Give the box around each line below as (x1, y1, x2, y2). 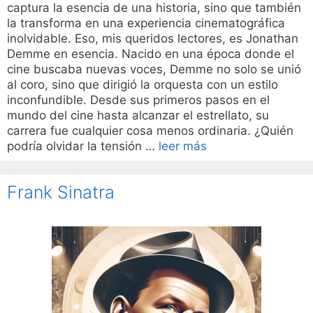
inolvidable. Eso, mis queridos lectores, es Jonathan (7, 31, 298, 46)
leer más (159, 139, 207, 154)
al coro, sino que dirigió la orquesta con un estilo (7, 78, 278, 92)
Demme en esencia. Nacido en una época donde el (7, 47, 294, 61)
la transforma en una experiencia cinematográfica (7, 16, 285, 31)
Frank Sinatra (7, 182, 115, 203)
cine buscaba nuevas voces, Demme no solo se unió (7, 62, 301, 77)
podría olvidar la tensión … (7, 139, 159, 154)
